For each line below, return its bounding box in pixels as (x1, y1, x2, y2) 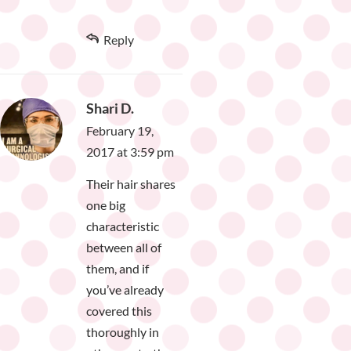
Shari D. (86, 100, 134, 118)
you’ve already (86, 282, 164, 298)
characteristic (86, 219, 159, 234)
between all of (86, 240, 161, 255)
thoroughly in (86, 324, 159, 340)
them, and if (86, 261, 149, 277)
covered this (86, 303, 152, 319)
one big (86, 197, 125, 213)
